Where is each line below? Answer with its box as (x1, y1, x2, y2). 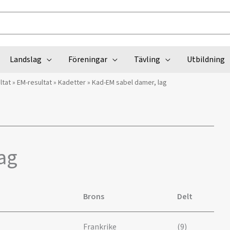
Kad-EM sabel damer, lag (92, 78, 167, 88)
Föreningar (68, 54, 107, 65)
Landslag (9, 54, 42, 65)
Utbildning (186, 54, 225, 65)
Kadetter (58, 78, 86, 88)
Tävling (133, 54, 160, 65)
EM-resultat (17, 78, 52, 88)
